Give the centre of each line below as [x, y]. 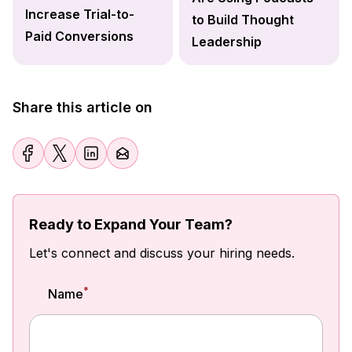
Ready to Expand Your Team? [131, 224]
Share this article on [82, 107]
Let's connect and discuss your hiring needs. [162, 253]
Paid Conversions [79, 36]
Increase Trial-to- [80, 14]
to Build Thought [243, 19]
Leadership [227, 41]
